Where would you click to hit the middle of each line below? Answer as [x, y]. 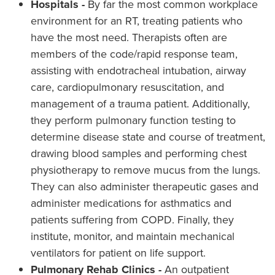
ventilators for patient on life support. [118, 253]
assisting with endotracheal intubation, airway [138, 71]
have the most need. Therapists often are [129, 38]
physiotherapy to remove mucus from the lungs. [145, 170]
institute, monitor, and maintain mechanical [132, 237]
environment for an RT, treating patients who [136, 21]
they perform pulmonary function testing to [133, 121]
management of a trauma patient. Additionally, [140, 104]
